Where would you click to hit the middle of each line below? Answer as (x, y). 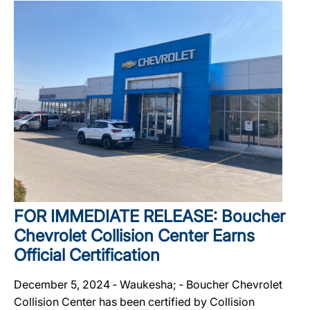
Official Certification (87, 255)
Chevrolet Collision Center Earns (134, 236)
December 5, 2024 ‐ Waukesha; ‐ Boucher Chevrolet (148, 284)
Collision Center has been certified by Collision (134, 302)
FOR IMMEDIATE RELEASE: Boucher (149, 216)
